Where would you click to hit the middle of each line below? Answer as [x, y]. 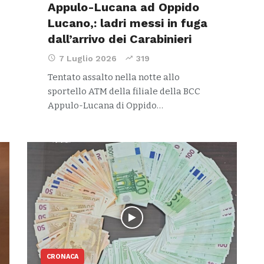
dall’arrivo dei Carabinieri [119, 39]
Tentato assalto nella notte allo [113, 77]
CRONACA [62, 257]
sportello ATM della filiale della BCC [124, 91]
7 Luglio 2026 [88, 58]
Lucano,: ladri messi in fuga [127, 23]
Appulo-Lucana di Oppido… [105, 105]
